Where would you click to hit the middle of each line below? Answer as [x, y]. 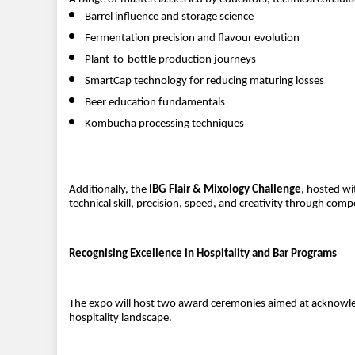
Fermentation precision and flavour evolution [192, 39]
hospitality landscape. [120, 319]
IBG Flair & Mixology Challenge [225, 190]
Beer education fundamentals [155, 103]
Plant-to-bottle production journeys [170, 60]
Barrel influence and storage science [169, 17]
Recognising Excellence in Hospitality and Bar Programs [203, 254]
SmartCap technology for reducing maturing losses [204, 82]
